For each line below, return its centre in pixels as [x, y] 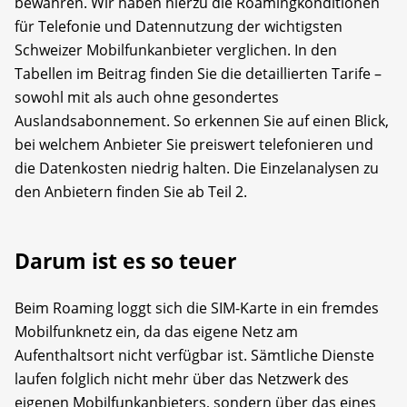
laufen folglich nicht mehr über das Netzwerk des [182, 378]
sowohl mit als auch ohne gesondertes [147, 97]
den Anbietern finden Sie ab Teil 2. [131, 191]
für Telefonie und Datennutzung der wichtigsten [179, 26]
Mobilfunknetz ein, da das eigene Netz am [156, 331]
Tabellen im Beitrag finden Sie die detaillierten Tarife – [198, 73]
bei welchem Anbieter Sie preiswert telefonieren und [194, 144]
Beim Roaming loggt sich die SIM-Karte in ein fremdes [197, 308]
